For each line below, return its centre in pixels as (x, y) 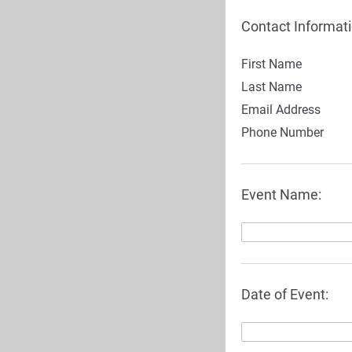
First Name (271, 64)
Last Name (271, 87)
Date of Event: (285, 294)
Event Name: (281, 194)
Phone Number (282, 132)
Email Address (281, 110)
